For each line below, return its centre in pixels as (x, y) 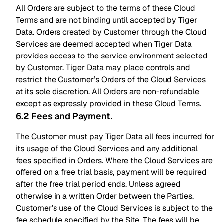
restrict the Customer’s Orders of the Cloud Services (111, 80)
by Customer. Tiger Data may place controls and (103, 68)
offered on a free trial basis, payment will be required (111, 172)
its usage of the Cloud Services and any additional (107, 148)
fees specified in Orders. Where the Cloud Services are (114, 160)
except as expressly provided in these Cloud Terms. (109, 103)
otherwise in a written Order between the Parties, (105, 196)
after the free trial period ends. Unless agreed (98, 184)
